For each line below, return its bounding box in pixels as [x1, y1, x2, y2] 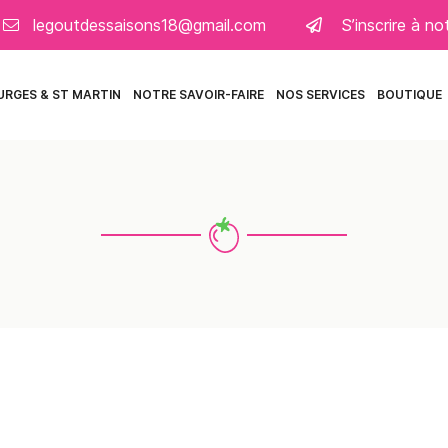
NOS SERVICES [276, 87, 365, 102]
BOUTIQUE [377, 87, 442, 102]
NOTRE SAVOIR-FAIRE [133, 87, 264, 102]
